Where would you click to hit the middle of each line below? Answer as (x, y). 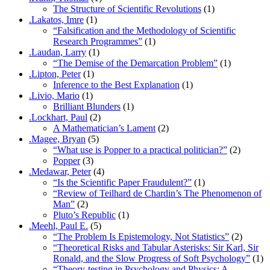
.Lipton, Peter (55, 74)
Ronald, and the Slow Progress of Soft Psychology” (152, 258)
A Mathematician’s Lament (104, 128)
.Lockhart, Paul (58, 117)
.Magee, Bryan (57, 139)
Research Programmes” (98, 41)
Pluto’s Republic (84, 215)
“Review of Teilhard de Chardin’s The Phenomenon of (157, 193)
